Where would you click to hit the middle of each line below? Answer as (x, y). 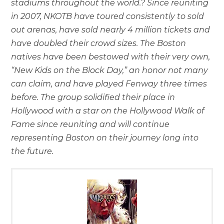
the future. (32, 151)
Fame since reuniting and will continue (90, 124)
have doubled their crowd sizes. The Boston (99, 43)
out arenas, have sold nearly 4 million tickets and (111, 29)
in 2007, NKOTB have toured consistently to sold (108, 16)
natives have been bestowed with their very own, (111, 56)
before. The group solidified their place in (93, 97)
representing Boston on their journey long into (105, 137)
